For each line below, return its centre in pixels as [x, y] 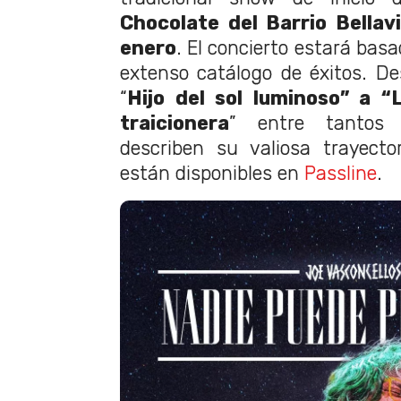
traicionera [175, 123]
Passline [341, 173]
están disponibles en [212, 173]
